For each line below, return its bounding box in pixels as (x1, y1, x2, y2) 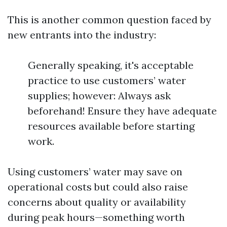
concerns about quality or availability (8, 196, 186, 208)
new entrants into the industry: (8, 28, 156, 41)
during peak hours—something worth (8, 211, 185, 223)
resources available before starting (28, 120, 195, 132)
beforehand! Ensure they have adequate (28, 104, 217, 117)
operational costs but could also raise (8, 180, 188, 193)
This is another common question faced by (8, 13, 211, 26)
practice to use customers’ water (28, 74, 186, 87)
